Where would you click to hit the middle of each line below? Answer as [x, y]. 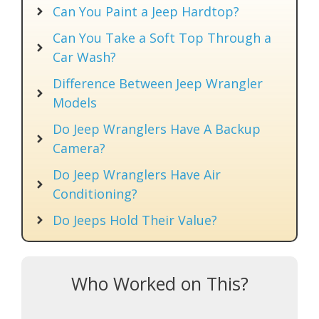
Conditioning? [95, 193]
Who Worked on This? [159, 283]
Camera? [79, 148]
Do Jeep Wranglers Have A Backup [157, 129]
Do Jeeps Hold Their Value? [135, 220]
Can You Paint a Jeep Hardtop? [146, 11]
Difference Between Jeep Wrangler [158, 83]
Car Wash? [84, 57]
